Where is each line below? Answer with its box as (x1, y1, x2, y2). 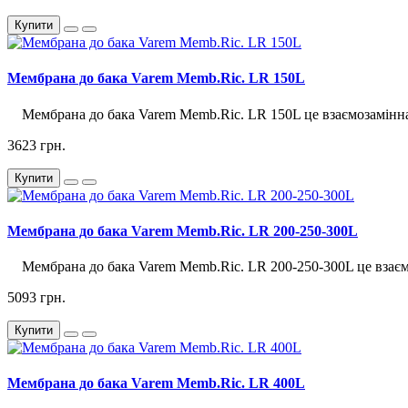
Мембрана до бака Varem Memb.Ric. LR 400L (7, 375, 305, 392)
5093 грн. (7, 290, 66, 306)
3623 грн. (7, 137, 66, 153)
